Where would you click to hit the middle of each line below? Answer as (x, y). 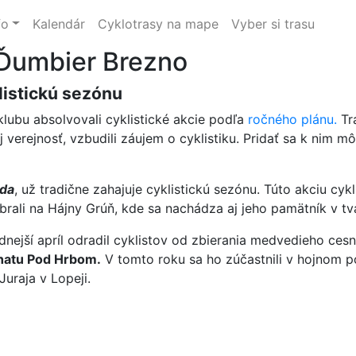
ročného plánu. (292, 119)
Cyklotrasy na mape (158, 23)
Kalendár (58, 23)
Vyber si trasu (273, 23)
